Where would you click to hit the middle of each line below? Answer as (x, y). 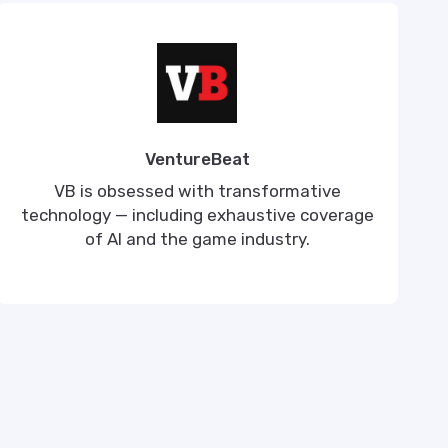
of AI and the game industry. (197, 239)
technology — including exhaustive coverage (197, 215)
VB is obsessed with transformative (197, 191)
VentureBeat (197, 159)
